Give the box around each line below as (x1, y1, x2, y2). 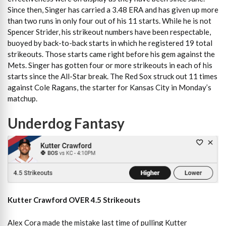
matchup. (8, 94, 37, 103)
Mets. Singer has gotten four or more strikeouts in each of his (8, 61, 212, 70)
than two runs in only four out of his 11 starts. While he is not (8, 16, 211, 26)
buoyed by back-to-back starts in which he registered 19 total (8, 38, 212, 48)
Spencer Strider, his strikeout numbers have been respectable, (8, 27, 211, 37)
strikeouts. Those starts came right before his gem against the (8, 49, 215, 59)
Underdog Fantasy (8, 114, 125, 132)
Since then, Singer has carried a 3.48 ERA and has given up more (8, 5, 218, 15)
